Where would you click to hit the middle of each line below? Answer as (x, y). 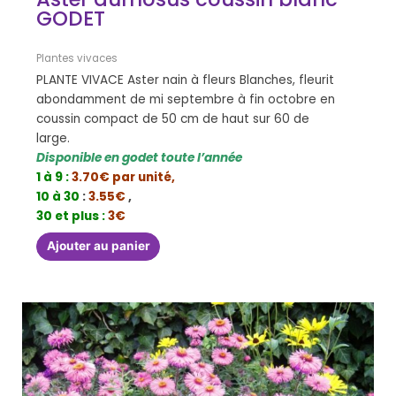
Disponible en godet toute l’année (140, 157)
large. (87, 138)
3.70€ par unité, (124, 177)
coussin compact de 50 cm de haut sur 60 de (173, 118)
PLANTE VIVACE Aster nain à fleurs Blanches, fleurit (186, 80)
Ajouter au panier (98, 246)
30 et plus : (71, 216)
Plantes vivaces (77, 58)
